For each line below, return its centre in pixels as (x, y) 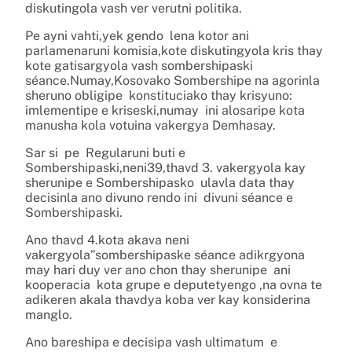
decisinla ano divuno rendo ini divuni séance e (159, 197)
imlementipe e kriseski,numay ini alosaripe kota (167, 110)
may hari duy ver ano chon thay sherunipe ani (158, 269)
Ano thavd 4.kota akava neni (107, 240)
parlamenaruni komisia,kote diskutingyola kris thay (174, 50)
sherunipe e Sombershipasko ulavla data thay (160, 182)
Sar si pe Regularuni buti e (105, 152)
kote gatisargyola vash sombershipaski (139, 65)
